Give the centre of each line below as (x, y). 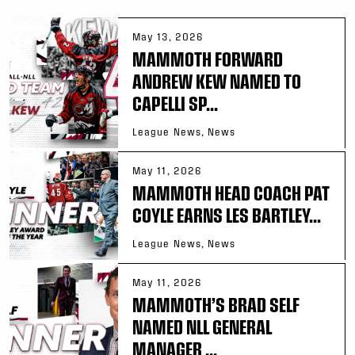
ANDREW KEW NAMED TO (217, 80)
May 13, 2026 (168, 36)
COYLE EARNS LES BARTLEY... (227, 214)
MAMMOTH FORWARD (208, 58)
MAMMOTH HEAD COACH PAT (231, 192)
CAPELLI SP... (175, 103)
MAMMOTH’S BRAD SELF (216, 304)
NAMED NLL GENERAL (202, 326)
